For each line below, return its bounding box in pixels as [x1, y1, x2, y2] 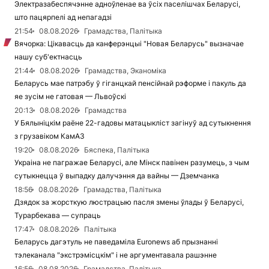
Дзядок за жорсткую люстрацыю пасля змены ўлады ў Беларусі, [14, 198, 244, 207]
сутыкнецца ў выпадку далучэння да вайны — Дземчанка [14, 171, 219, 181]
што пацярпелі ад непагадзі [14, 13, 112, 22]
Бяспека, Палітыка [84, 145, 150, 155]
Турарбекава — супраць [14, 211, 101, 220]
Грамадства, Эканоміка [85, 66, 166, 76]
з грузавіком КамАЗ [14, 131, 85, 141]
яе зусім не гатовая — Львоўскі [14, 92, 126, 101]
